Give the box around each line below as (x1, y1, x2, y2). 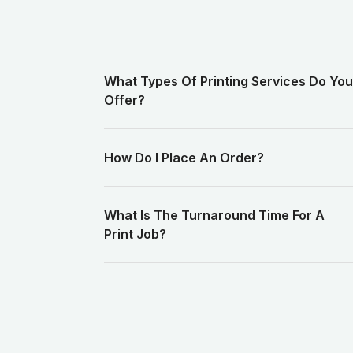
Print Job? (104, 226, 166, 243)
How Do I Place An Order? (104, 150, 264, 166)
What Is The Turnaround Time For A (104, 207, 325, 224)
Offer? (104, 92, 145, 109)
